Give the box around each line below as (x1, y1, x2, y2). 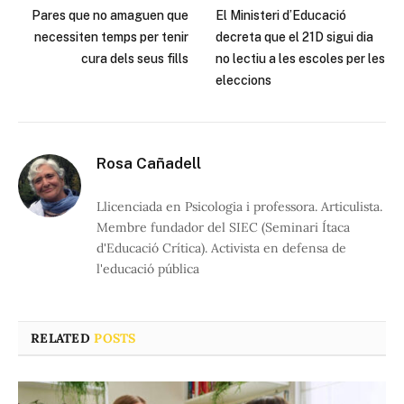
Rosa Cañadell (96, 153, 201, 172)
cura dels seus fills (81, 50, 188, 66)
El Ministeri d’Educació (216, 7, 346, 23)
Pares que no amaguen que (32, 7, 188, 23)
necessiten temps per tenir (34, 29, 188, 44)
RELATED (31, 329, 95, 346)
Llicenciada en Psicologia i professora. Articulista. (96, 197, 382, 215)
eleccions (216, 72, 271, 87)
